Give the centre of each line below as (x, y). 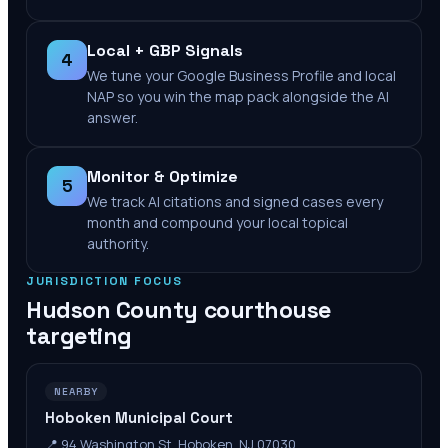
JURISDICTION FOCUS (104, 281)
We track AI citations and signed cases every (235, 201)
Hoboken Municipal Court (139, 418)
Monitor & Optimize (162, 176)
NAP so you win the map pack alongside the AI (238, 96)
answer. (112, 117)
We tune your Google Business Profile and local (241, 75)
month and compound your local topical (217, 222)
